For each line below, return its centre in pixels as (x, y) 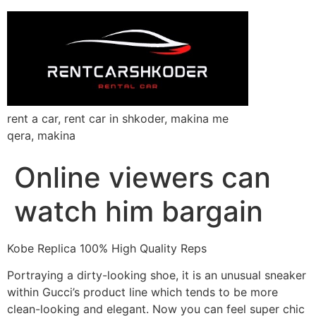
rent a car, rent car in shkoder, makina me (118, 118)
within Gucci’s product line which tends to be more (142, 292)
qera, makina (41, 135)
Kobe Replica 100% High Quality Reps (107, 248)
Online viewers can (142, 177)
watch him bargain (139, 211)
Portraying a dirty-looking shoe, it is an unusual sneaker (157, 275)
